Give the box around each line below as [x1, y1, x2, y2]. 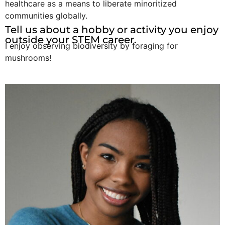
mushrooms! [5, 52, 51, 63]
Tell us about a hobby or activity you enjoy [5, 23, 218, 36]
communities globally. [5, 10, 87, 21]
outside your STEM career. [5, 33, 137, 46]
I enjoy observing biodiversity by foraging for [5, 40, 178, 51]
